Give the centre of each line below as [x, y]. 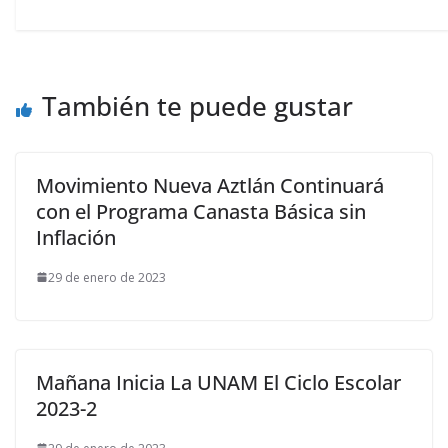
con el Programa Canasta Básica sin [201, 211]
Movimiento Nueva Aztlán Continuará [210, 185]
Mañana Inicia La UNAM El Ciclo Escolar [218, 382]
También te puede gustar [197, 105]
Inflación [76, 237]
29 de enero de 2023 [107, 277]
